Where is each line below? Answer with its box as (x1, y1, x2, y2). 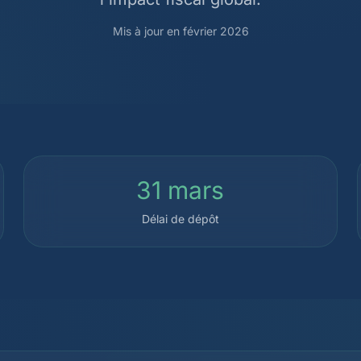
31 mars (136, 176, 225, 205)
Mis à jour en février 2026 (112, 24, 249, 38)
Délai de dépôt (141, 212, 219, 226)
